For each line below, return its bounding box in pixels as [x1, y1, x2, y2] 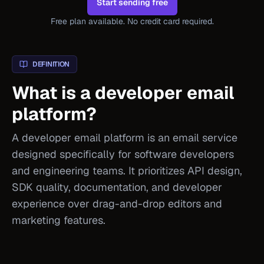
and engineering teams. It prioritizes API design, [12, 164, 242, 177]
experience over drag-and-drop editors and [12, 197, 222, 210]
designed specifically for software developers [12, 147, 234, 161]
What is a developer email [12, 81, 234, 104]
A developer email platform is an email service [12, 131, 237, 144]
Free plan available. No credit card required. [50, 16, 214, 27]
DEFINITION [32, 60, 70, 69]
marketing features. [12, 213, 105, 227]
